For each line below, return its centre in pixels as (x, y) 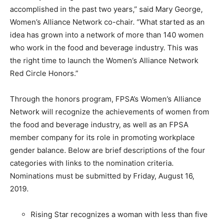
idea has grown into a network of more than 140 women (107, 35)
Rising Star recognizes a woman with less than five (119, 214)
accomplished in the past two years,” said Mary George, (106, 9)
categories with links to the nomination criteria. (92, 163)
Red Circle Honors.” (44, 73)
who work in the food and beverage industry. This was (104, 47)
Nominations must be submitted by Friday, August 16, (102, 176)
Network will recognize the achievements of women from (110, 111)
